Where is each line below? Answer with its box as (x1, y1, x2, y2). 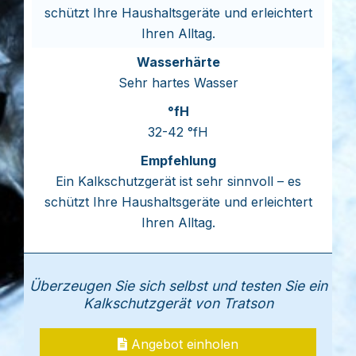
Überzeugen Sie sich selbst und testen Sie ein (29, 277, 327, 294)
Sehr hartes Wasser (118, 75, 238, 91)
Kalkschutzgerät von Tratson (83, 295, 273, 311)
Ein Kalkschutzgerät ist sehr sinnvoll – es (55, 173, 301, 189)
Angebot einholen (127, 336, 238, 352)
